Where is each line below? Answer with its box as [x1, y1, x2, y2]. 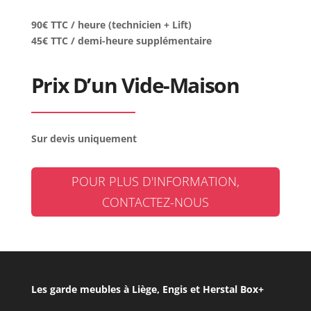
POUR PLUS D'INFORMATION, [71, 173, 239, 190]
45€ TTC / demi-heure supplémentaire [31, 34, 212, 47]
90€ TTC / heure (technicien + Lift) [31, 18, 192, 31]
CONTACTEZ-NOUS [101, 194, 209, 211]
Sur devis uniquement [31, 132, 137, 145]
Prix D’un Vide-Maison [31, 71, 239, 99]
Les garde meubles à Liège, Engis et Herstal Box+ [31, 282, 264, 296]
